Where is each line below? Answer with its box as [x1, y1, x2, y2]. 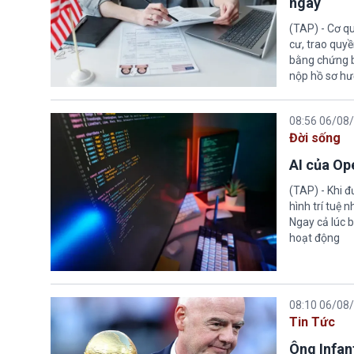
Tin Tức [288, 314, 335, 330]
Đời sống [288, 130, 341, 146]
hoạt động [288, 232, 340, 245]
